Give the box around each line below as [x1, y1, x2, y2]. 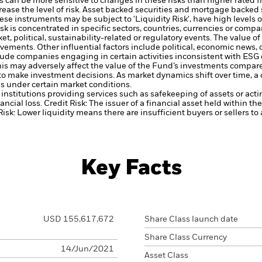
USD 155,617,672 [43, 215, 114, 223]
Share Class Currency [144, 233, 227, 242]
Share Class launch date [144, 215, 238, 223]
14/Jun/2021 [60, 245, 114, 253]
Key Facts [80, 158, 182, 179]
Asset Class [144, 251, 188, 260]
